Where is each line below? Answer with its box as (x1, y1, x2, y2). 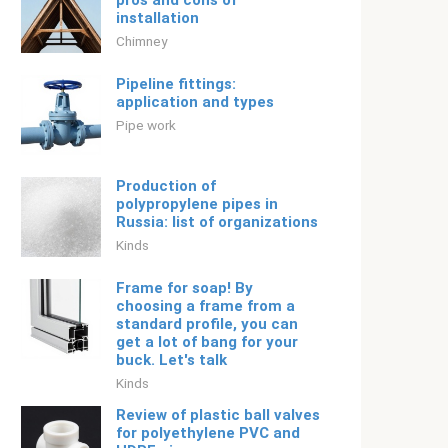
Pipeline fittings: (116, 75, 236, 93)
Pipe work (116, 117, 176, 133)
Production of (116, 177, 216, 195)
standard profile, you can (116, 315, 298, 333)
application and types (116, 93, 274, 111)
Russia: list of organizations (116, 213, 318, 231)
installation (116, 9, 199, 27)
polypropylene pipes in (116, 195, 278, 213)
